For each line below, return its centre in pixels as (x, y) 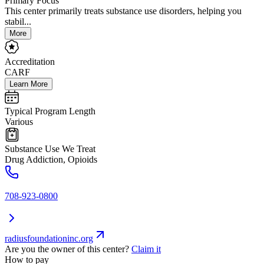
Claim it (146, 249)
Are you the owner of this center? (67, 249)
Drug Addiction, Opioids (51, 160)
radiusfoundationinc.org (49, 239)
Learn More (29, 84)
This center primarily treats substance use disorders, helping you (123, 11)
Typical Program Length (50, 111)
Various (19, 122)
